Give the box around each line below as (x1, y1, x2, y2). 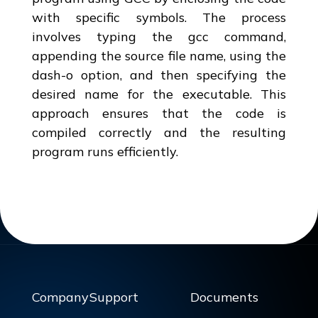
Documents (190, 288, 259, 305)
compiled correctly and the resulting (31, 124, 287, 141)
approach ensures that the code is (31, 104, 287, 121)
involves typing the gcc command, (31, 28, 287, 45)
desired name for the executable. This (31, 85, 287, 102)
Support (89, 288, 138, 305)
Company (31, 288, 89, 305)
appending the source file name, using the (31, 47, 287, 64)
